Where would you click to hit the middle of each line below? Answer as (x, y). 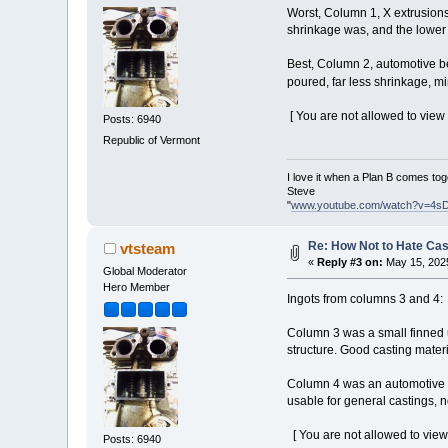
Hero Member (137, 287)
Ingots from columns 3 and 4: (364, 299)
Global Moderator (145, 271)
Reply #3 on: (350, 262)
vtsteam (147, 249)
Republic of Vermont (152, 139)
